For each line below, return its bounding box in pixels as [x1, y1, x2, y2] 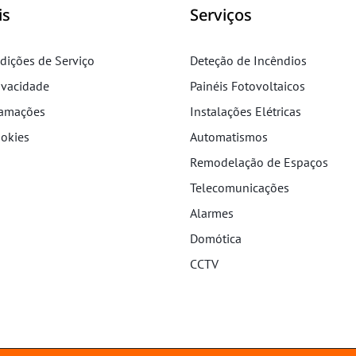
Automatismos [190, 129, 268, 145]
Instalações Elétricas [190, 103, 301, 119]
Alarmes [190, 205, 234, 221]
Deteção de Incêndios [190, 52, 307, 68]
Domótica [190, 230, 242, 246]
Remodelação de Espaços [190, 154, 328, 170]
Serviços [190, 4, 252, 25]
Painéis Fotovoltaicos [190, 78, 305, 94]
